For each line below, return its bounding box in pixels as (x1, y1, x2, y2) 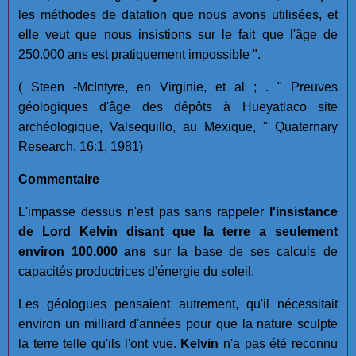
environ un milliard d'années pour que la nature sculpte (18, 316, 338, 331)
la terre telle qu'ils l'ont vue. (18, 336, 180, 350)
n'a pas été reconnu (219, 336, 338, 350)
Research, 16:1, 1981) (18, 139, 143, 153)
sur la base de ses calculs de (146, 244, 338, 258)
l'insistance (269, 204, 338, 219)
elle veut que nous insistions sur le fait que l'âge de (18, 27, 338, 41)
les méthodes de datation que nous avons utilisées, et (18, 7, 338, 21)
